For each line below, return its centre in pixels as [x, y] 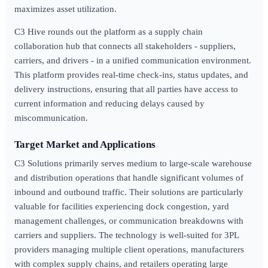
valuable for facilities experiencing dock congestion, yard [122, 206]
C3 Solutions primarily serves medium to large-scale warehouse [133, 163]
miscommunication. [51, 118]
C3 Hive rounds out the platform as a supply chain [109, 32]
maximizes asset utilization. [66, 9]
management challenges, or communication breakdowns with [129, 221]
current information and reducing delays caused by [109, 103]
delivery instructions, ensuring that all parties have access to [126, 89]
